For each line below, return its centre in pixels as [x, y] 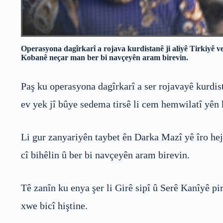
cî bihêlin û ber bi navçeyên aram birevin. [105, 155]
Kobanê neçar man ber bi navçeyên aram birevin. [105, 58]
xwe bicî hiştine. [54, 206]
